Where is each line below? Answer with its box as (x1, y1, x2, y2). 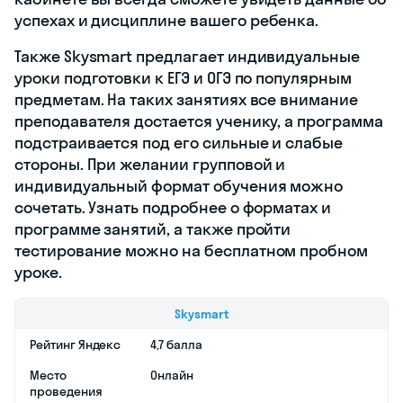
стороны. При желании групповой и (14, 153, 286, 175)
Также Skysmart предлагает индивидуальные (14, 45, 360, 67)
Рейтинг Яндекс (30, 336, 121, 353)
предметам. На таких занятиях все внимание (14, 88, 358, 110)
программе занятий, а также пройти (14, 218, 291, 239)
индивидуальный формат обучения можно (14, 175, 344, 196)
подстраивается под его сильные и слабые (14, 131, 344, 153)
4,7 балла (150, 336, 202, 353)
